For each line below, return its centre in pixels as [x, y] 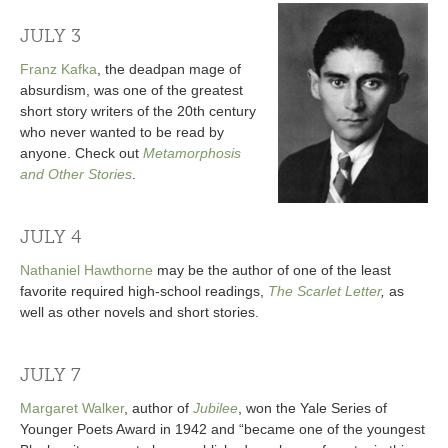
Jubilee [215, 407]
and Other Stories [76, 173]
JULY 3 [50, 36]
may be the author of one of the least [272, 269]
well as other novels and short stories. [139, 311]
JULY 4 [51, 237]
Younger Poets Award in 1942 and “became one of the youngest [222, 428]
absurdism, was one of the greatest [131, 89]
